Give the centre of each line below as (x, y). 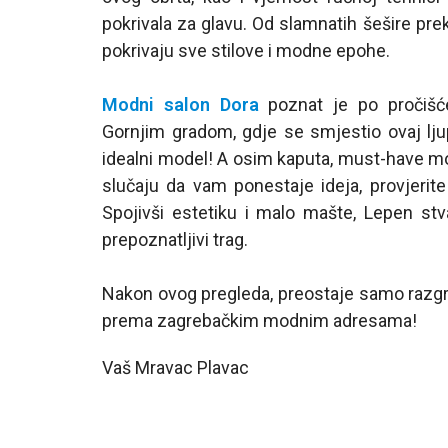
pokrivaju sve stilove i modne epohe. (246, 50)
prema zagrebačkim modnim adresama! (259, 320)
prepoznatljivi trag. (175, 239)
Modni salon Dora (180, 104)
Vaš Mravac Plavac (175, 367)
